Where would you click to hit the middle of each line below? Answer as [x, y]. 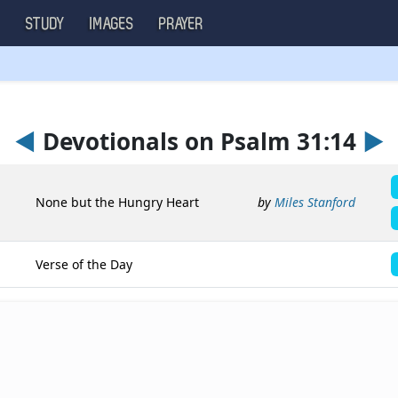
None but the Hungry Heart [117, 202]
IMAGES [112, 24]
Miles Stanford [315, 202]
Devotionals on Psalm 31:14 [199, 141]
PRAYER [181, 24]
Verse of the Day [84, 264]
